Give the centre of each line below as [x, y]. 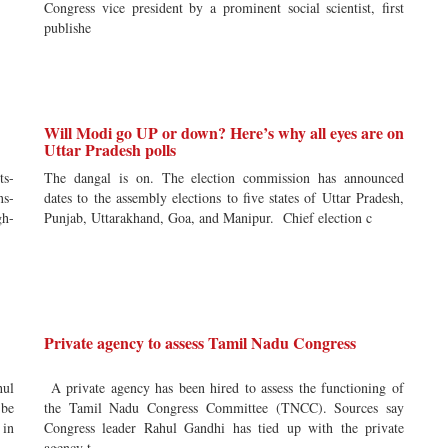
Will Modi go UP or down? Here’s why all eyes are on [224, 132]
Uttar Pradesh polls [110, 149]
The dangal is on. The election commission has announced [224, 177]
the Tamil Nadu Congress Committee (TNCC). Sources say [224, 407]
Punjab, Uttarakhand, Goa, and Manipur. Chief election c [208, 217]
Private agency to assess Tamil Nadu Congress [200, 342]
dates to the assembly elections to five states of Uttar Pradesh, [224, 197]
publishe [67, 27]
